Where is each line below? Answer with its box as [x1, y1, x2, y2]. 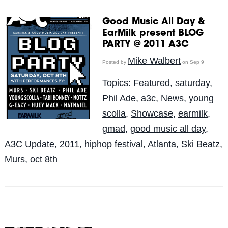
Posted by [102, 59, 128, 65]
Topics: [102, 77, 133, 88]
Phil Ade [102, 93, 136, 103]
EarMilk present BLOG [102, 28, 204, 38]
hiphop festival [84, 138, 143, 149]
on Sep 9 [180, 59, 204, 65]
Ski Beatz [181, 138, 220, 149]
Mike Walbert [127, 55, 181, 66]
